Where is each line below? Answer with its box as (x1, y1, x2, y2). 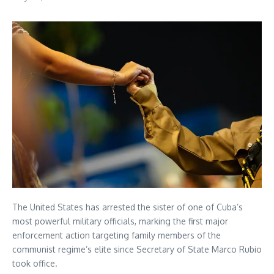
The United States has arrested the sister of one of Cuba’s (12, 201, 243, 212)
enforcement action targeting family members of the (12, 229, 221, 240)
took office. (12, 257, 57, 268)
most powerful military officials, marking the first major (12, 215, 228, 226)
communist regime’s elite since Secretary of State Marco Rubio (12, 243, 262, 254)
